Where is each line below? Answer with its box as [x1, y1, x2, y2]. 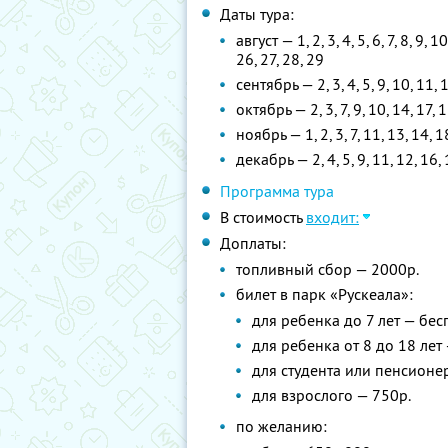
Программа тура [220, 181, 334, 201]
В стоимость [220, 207, 306, 227]
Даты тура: [220, 4, 294, 24]
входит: [306, 207, 359, 227]
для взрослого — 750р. [252, 385, 411, 405]
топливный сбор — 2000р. [236, 259, 419, 279]
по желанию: [236, 416, 327, 436]
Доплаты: [220, 233, 286, 253]
